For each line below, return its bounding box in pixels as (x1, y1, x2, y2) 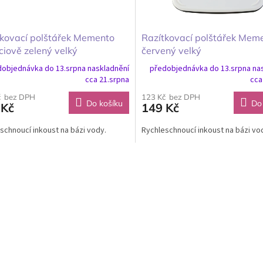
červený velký (141, 45, 201, 57)
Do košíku (86, 98, 123, 109)
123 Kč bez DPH (141, 92, 200, 102)
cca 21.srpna (85, 74, 129, 86)
